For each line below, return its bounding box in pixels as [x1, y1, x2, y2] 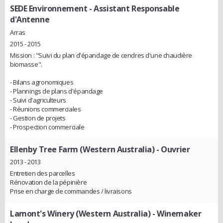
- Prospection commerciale [10, 122, 85, 131]
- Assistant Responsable [87, 2, 180, 14]
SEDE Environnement [10, 2, 88, 14]
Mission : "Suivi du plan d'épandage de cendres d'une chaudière [10, 50, 192, 60]
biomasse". [10, 59, 42, 69]
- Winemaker [150, 208, 202, 220]
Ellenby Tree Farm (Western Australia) [10, 143, 155, 155]
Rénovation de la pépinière [10, 178, 87, 187]
